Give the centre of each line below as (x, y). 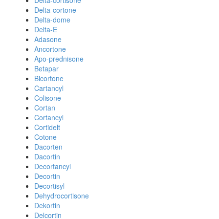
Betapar (46, 68)
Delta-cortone (55, 10)
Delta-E (46, 29)
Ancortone (50, 49)
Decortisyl (49, 186)
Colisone (48, 98)
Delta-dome (52, 20)
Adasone (48, 39)
